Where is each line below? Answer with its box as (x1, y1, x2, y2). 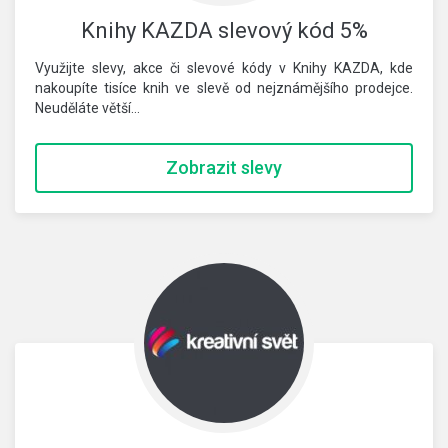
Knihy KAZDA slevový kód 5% (80, 18, 368, 43)
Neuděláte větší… (35, 100, 140, 116)
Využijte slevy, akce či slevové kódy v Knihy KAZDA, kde (35, 60, 413, 76)
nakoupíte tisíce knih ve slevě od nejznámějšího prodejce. (35, 80, 413, 96)
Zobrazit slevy (166, 157, 282, 178)
